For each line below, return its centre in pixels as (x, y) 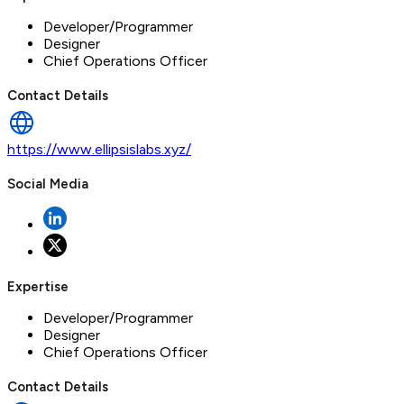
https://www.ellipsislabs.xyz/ (99, 150)
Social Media (48, 184)
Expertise (38, 287)
